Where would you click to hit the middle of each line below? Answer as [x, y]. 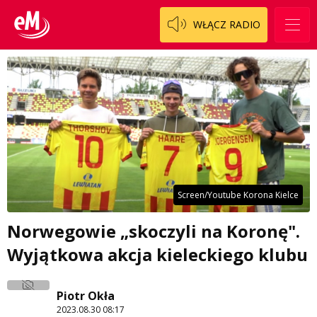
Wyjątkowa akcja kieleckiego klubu [157, 255]
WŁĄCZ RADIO [227, 24]
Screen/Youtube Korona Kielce [238, 195]
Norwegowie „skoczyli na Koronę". [154, 231]
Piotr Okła [86, 295]
